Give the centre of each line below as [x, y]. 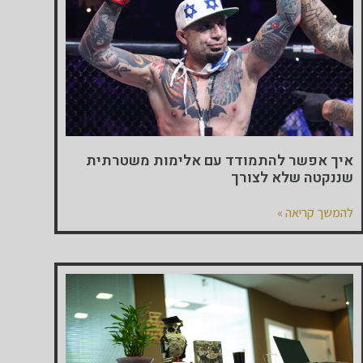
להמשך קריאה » [316, 213]
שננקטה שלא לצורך [293, 178]
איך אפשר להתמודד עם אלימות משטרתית [220, 161]
